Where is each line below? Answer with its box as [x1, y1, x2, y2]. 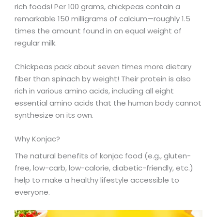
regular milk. [15, 37, 57, 48]
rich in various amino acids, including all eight [15, 85, 174, 96]
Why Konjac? [15, 133, 60, 144]
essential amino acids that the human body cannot [15, 97, 201, 108]
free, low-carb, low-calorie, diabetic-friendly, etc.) [15, 163, 193, 173]
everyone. [15, 187, 50, 198]
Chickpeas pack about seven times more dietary [15, 61, 191, 72]
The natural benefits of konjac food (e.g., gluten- [15, 151, 191, 161]
